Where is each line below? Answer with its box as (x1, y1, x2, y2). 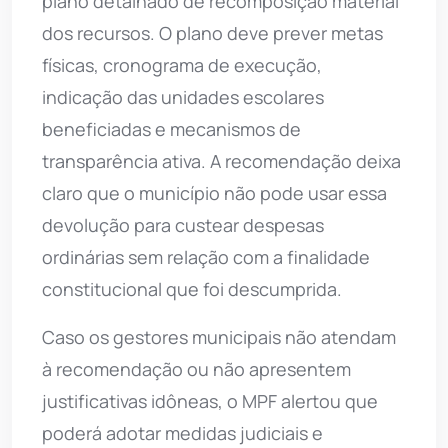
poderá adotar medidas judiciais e (42, 420, 323, 445)
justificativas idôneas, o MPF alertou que (42, 388, 378, 413)
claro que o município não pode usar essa (42, 180, 387, 205)
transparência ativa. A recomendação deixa (42, 148, 401, 173)
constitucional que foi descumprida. (42, 276, 342, 301)
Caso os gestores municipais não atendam (42, 324, 396, 349)
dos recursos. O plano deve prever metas (42, 20, 383, 45)
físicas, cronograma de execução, (42, 52, 322, 77)
